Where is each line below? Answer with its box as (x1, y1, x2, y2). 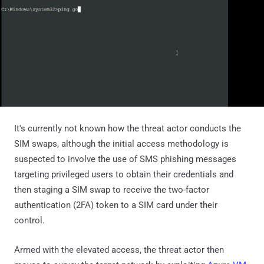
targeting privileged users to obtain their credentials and (14, 169, 233, 180)
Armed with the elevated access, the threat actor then (14, 245, 224, 256)
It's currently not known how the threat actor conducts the (14, 123, 241, 134)
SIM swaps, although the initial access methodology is (14, 138, 229, 150)
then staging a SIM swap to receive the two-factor (14, 184, 209, 196)
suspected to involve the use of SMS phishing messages (14, 154, 236, 165)
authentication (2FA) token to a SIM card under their (14, 200, 217, 211)
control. (14, 215, 45, 226)
